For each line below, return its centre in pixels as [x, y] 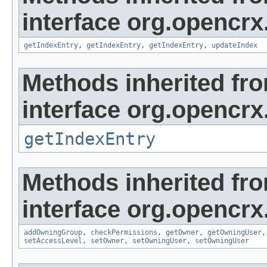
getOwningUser [235, 233]
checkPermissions [124, 233]
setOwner [107, 241]
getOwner [182, 233]
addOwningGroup [53, 233]
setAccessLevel [53, 241]
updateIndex [235, 46]
